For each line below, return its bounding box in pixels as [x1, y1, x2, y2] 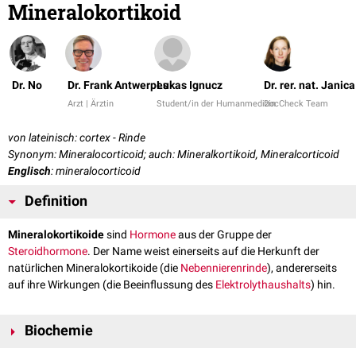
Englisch [8, 164, 51, 178]
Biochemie [25, 323, 93, 339]
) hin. [311, 278, 335, 292]
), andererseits [267, 261, 337, 275]
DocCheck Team [264, 99, 328, 110]
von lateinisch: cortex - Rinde [8, 131, 145, 145]
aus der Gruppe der [176, 228, 272, 242]
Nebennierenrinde [180, 261, 267, 275]
